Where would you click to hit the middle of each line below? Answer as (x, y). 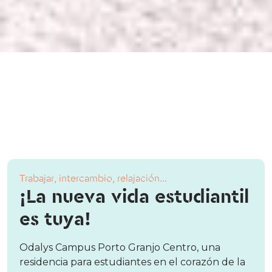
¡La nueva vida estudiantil (134, 197)
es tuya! (55, 220)
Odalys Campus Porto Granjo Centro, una (120, 248)
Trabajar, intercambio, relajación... (93, 179)
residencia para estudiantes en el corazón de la (132, 262)
